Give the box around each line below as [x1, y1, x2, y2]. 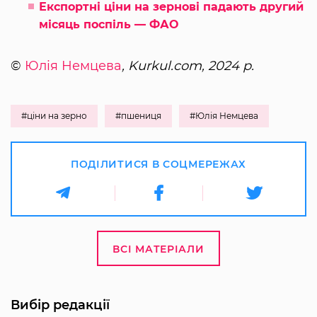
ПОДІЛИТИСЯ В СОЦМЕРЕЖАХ [70, 158, 247, 171]
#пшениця [115, 110, 161, 122]
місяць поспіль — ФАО [39, 18, 178, 32]
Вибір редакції [11, 297, 110, 313]
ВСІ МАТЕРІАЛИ [113, 243, 204, 256]
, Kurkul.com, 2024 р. [122, 58, 254, 74]
